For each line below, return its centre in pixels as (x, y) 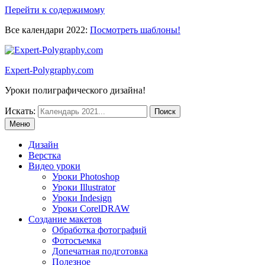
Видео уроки (54, 166)
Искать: (20, 111)
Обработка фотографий (99, 230)
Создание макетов (65, 219)
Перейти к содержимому (55, 10)
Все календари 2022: (46, 30)
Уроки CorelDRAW (91, 209)
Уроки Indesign (82, 198)
